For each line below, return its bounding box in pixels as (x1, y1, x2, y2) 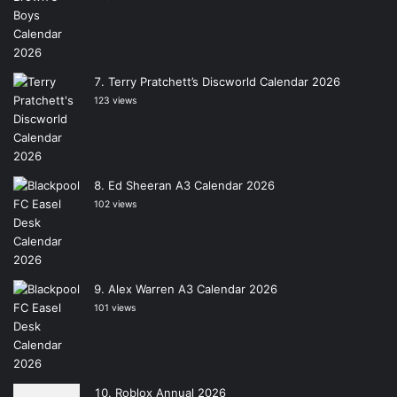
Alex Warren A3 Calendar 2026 (108, 281, 277, 296)
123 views (94, 94, 136, 106)
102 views (94, 198, 136, 210)
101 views (94, 301, 136, 314)
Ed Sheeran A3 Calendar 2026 (108, 177, 275, 192)
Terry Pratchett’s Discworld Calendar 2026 (108, 74, 340, 89)
